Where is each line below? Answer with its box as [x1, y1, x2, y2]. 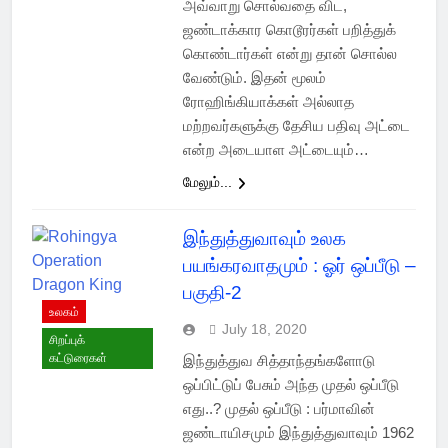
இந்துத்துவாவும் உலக [182, 228, 346, 250]
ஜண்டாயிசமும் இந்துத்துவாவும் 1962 [182, 424, 414, 442]
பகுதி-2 [182, 282, 242, 304]
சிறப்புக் [49, 332, 85, 347]
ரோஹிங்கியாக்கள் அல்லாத [182, 93, 354, 111]
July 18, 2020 [221, 321, 307, 338]
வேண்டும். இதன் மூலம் [182, 69, 326, 87]
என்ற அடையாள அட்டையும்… [182, 141, 369, 159]
